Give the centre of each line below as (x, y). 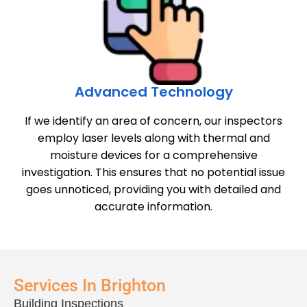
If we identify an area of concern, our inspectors (153, 121)
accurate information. (153, 206)
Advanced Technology (153, 91)
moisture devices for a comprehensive (153, 155)
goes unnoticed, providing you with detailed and (153, 189)
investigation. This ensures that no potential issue (153, 172)
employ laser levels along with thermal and (153, 138)
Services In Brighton (90, 285)
